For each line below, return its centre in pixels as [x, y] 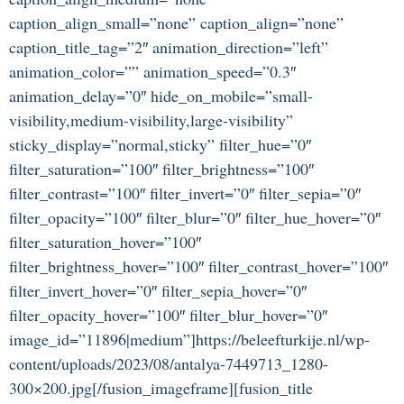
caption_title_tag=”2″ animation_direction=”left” [169, 47]
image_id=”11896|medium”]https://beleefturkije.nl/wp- [189, 340]
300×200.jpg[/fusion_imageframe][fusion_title [161, 388]
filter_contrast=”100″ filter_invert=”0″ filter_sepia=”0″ [185, 193]
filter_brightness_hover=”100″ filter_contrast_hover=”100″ [198, 266]
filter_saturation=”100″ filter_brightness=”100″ [161, 169]
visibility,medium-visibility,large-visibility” [151, 120]
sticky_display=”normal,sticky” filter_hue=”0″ [160, 145]
